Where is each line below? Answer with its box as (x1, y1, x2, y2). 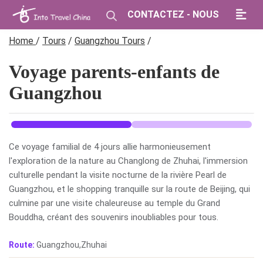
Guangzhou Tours (75, 35, 145, 46)
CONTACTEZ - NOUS (127, 9, 219, 20)
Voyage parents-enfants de (9, 61, 220, 82)
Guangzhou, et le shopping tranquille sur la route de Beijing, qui (9, 184, 250, 194)
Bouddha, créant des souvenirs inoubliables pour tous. (9, 212, 218, 222)
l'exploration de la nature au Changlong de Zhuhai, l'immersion (9, 156, 248, 166)
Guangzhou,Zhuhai (35, 240, 107, 249)
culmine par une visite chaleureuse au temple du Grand (9, 198, 220, 208)
